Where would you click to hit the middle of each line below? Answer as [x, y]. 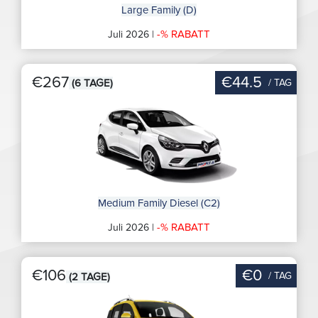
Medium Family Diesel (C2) [159, 203]
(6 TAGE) [91, 83]
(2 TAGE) [88, 276]
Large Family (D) [159, 10]
